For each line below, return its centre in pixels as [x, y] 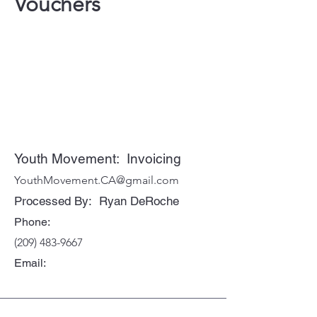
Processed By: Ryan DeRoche [97, 201]
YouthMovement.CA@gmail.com [97, 180]
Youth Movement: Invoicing [98, 158]
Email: [30, 263]
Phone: [32, 222]
